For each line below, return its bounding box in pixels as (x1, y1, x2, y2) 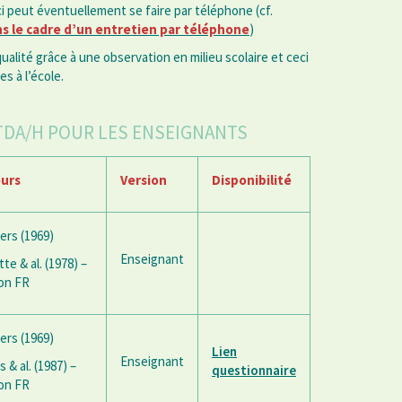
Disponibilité (212, 171, 292, 189)
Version (120, 171, 167, 189)
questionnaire (212, 362, 296, 380)
